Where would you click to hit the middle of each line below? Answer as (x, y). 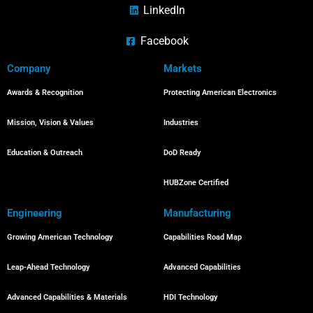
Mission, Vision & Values (50, 122)
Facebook (164, 41)
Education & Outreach (45, 152)
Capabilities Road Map (203, 237)
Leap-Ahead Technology (48, 267)
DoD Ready (182, 152)
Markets (183, 68)
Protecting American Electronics (220, 92)
